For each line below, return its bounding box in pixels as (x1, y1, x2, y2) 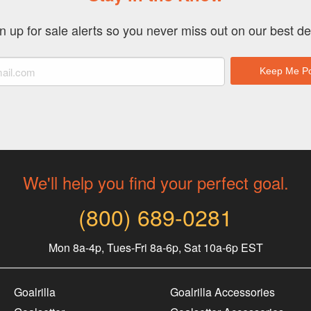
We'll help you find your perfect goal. (22, 170, 289, 194)
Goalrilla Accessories (170, 284, 276, 301)
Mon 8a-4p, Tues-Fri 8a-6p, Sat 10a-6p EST (48, 239, 263, 255)
